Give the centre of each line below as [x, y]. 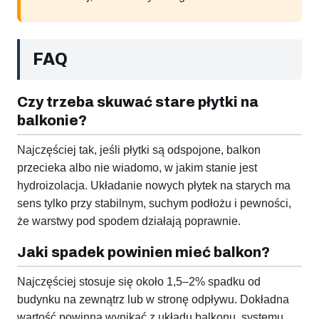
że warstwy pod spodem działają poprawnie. [129, 221]
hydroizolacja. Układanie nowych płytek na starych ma [154, 186]
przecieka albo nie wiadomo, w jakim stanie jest [137, 168]
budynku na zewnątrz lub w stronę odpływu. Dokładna [153, 300]
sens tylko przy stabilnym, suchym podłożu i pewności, [154, 204]
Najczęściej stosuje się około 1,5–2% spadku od [139, 282]
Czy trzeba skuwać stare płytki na [138, 102]
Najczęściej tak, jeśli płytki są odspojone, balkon [139, 150]
